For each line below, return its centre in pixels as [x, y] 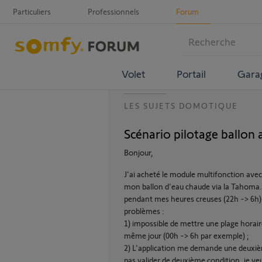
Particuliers [32, 11]
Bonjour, [139, 152]
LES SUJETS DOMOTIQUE [181, 106]
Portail [191, 73]
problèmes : [144, 211]
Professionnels [113, 11]
